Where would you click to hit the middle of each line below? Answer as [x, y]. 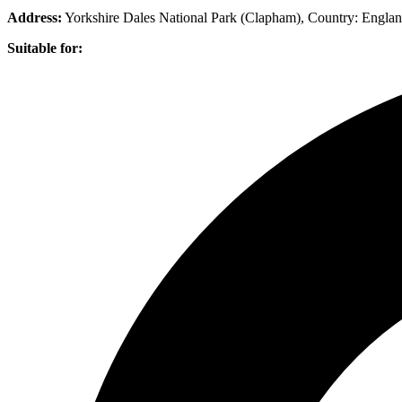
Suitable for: [45, 48]
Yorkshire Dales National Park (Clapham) [183, 17]
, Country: [329, 17]
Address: [35, 17]
